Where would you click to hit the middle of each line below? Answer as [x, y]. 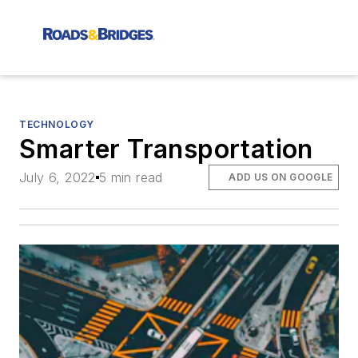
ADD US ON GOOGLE [281, 177]
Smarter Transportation [166, 149]
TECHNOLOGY [57, 124]
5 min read [131, 178]
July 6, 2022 [58, 178]
